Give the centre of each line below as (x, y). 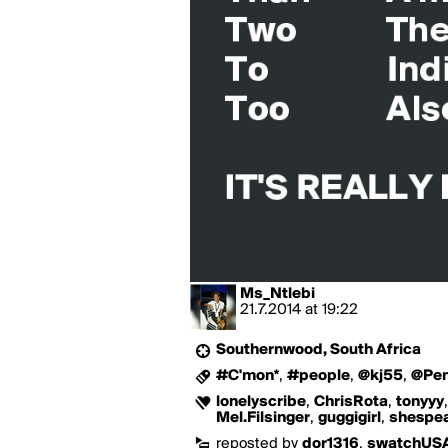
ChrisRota (351, 402)
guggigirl (349, 418)
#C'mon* (247, 376)
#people (318, 376)
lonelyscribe (261, 402)
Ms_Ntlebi (277, 294)
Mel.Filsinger (263, 418)
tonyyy (420, 402)
